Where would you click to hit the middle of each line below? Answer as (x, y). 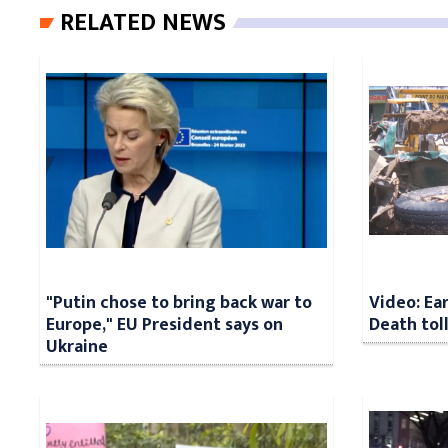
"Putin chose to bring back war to (179, 302)
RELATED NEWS (143, 22)
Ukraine (77, 346)
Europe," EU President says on (164, 324)
